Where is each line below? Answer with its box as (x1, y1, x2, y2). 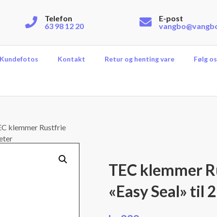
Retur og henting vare (105, 55, 175, 63)
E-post (159, 13, 184, 23)
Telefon (44, 13, 72, 23)
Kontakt (58, 55, 86, 63)
